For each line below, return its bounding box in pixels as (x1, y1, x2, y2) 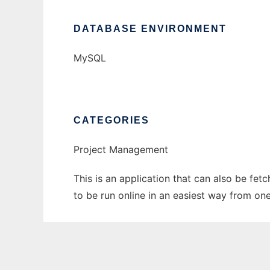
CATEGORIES (74, 115, 149, 126)
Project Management (74, 143, 168, 156)
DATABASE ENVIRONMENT (74, 24, 227, 34)
